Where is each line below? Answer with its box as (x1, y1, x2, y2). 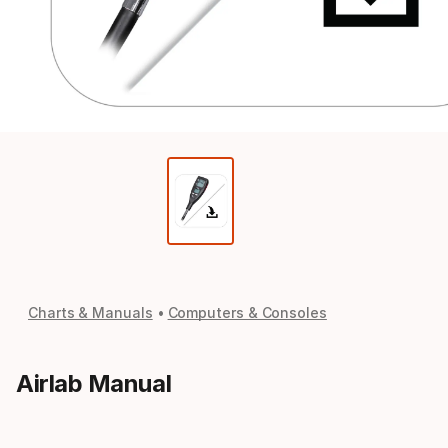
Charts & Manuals (28, 304, 153, 321)
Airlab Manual (16, 369, 172, 398)
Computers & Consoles (167, 304, 327, 321)
